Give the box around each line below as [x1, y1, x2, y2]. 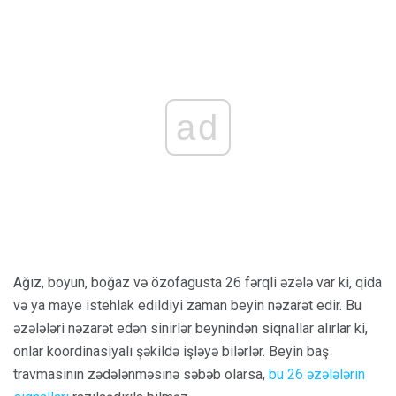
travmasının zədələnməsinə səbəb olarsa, [13, 365, 269, 383]
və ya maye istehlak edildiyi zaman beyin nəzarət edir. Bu [13, 296, 362, 314]
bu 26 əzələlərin [269, 365, 365, 383]
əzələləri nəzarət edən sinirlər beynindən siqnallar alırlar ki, [13, 319, 368, 337]
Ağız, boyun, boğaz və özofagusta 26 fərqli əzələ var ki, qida [13, 273, 382, 291]
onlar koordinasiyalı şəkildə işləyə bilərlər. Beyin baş [13, 342, 329, 360]
